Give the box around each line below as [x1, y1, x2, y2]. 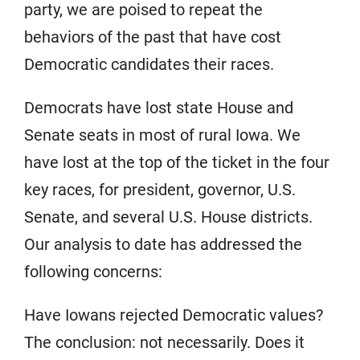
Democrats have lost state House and [24, 97, 293, 117]
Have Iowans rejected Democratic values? [24, 305, 323, 325]
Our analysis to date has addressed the [24, 234, 302, 254]
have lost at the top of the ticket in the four [24, 152, 329, 172]
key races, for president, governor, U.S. [24, 179, 296, 199]
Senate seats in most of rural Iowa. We [24, 125, 301, 145]
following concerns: [24, 261, 162, 281]
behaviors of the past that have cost [24, 27, 281, 47]
